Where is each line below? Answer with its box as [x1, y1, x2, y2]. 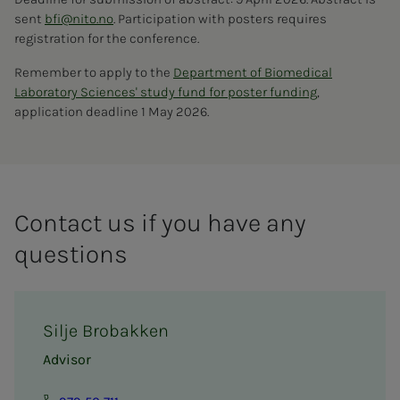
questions [14, 238, 128, 269]
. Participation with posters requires [113, 10, 327, 27]
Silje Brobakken [43, 320, 169, 341]
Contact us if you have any [14, 207, 306, 237]
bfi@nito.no [45, 10, 113, 27]
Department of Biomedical [173, 63, 332, 80]
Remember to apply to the [14, 63, 173, 80]
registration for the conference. [14, 29, 199, 46]
